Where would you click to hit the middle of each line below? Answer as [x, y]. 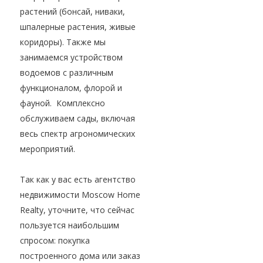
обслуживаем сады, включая [77, 119]
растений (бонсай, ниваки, [73, 12]
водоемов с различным [67, 73]
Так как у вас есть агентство [78, 180]
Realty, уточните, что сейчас [77, 210]
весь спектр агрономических [77, 134]
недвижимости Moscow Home [80, 195]
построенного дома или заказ [80, 256]
